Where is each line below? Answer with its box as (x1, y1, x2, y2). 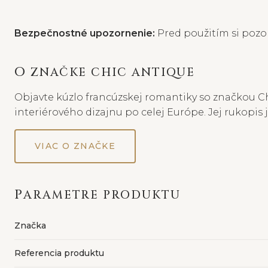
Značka (14, 220, 46, 231)
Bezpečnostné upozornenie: (14, 27, 155, 39)
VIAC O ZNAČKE (35, 140, 116, 151)
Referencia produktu (14, 247, 104, 258)
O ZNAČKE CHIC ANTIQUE (26, 64, 196, 80)
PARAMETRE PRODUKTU (23, 187, 181, 203)
